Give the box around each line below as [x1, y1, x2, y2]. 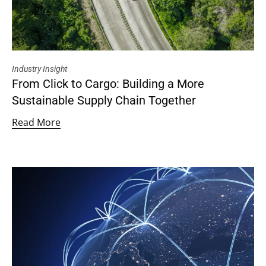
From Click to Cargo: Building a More [12, 77, 204, 91]
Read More [12, 116, 61, 129]
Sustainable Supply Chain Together [12, 93, 196, 108]
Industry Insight [12, 64, 67, 74]
